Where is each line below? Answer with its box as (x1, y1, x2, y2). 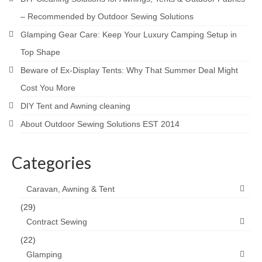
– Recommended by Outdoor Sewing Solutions (20, 11, 194, 21)
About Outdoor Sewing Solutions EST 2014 (20, 119, 180, 129)
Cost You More (20, 82, 75, 92)
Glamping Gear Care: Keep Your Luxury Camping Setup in (20, 29, 237, 39)
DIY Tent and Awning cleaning (20, 101, 130, 111)
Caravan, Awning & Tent (26, 184, 115, 194)
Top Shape (20, 47, 60, 57)
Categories (12, 152, 91, 173)
